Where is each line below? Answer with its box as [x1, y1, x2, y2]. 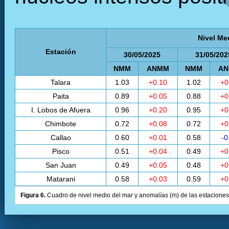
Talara [51, 78, 71, 86]
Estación [45, 48, 76, 56]
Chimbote [45, 120, 76, 128]
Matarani [46, 175, 75, 183]
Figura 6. [20, 192, 45, 199]
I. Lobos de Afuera [31, 106, 90, 114]
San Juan [45, 161, 76, 169]
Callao [50, 133, 71, 142]
